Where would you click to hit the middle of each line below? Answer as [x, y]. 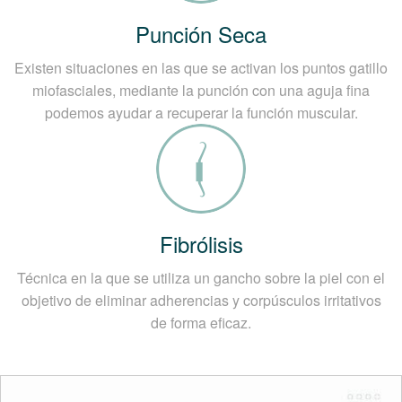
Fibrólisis [201, 244]
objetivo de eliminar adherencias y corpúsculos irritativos [201, 301]
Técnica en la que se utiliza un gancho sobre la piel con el [201, 278]
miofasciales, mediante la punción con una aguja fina [201, 91]
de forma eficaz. [201, 323]
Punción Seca [201, 34]
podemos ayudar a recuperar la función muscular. [201, 113]
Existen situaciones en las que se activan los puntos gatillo [201, 68]
